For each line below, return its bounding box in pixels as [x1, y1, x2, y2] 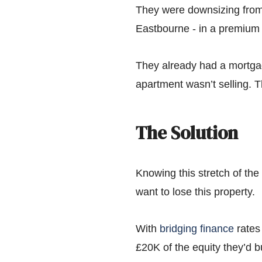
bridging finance [160, 222, 234, 235]
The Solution [136, 120, 238, 146]
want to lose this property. [136, 186, 255, 198]
